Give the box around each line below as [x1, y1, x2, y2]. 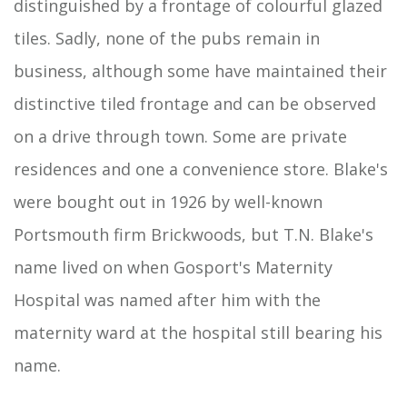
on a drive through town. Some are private [14, 125, 347, 147]
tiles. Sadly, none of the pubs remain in [14, 27, 320, 49]
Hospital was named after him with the [14, 289, 321, 311]
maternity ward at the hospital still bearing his [14, 322, 382, 343]
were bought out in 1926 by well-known [14, 191, 323, 213]
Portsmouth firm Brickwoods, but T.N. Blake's [14, 223, 373, 245]
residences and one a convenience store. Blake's [14, 158, 388, 180]
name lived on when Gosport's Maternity [14, 256, 333, 278]
